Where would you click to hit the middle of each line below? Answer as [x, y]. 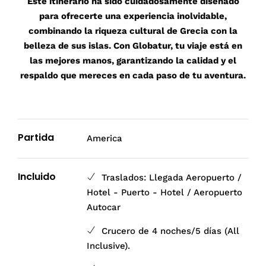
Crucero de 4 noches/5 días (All [171, 231]
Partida [36, 137]
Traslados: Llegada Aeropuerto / [172, 177]
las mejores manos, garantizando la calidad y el [133, 61]
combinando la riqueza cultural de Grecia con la [133, 31]
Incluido [37, 176]
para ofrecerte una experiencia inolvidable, [133, 16]
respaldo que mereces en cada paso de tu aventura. [133, 76]
